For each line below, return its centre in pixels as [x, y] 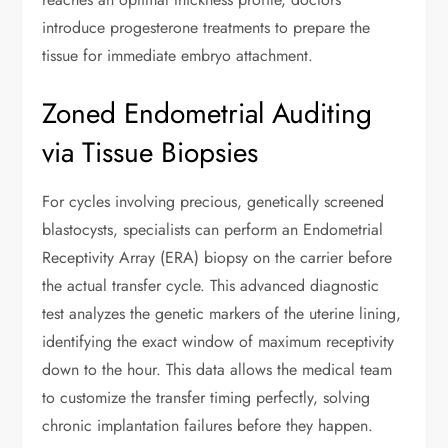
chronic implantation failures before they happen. [208, 426]
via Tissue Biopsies [150, 153]
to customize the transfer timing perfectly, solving [206, 398]
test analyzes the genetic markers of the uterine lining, [222, 314]
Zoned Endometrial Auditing [207, 114]
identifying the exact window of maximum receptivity [218, 342]
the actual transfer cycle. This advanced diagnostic [211, 286]
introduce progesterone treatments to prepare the [206, 28]
